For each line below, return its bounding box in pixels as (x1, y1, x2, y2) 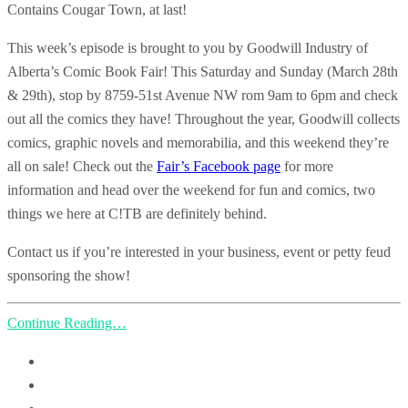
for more (280, 158, 333, 174)
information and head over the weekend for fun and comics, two (7, 181, 375, 198)
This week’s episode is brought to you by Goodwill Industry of (7, 39, 368, 56)
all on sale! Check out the (7, 158, 157, 174)
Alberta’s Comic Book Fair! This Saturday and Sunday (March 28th (7, 63, 398, 79)
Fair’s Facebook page (157, 158, 280, 174)
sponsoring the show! (7, 267, 130, 283)
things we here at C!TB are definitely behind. (7, 205, 267, 221)
